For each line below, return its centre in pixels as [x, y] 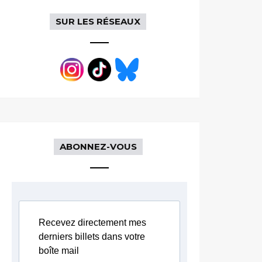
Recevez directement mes [93, 223]
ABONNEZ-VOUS [98, 146]
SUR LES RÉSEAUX [98, 21]
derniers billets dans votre [92, 237]
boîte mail [59, 251]
